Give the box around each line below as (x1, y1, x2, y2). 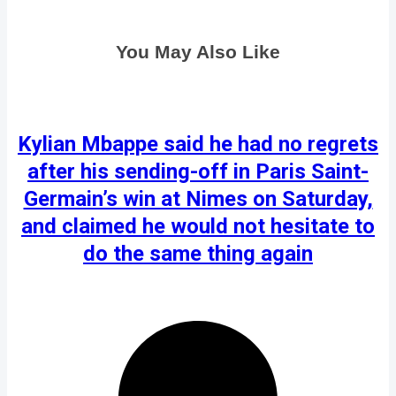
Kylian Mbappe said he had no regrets (18, 131, 378, 156)
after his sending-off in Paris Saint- (27, 158, 369, 184)
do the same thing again (83, 240, 313, 266)
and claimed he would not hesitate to (21, 213, 375, 239)
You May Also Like (116, 41, 280, 62)
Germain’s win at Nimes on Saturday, (23, 186, 373, 211)
